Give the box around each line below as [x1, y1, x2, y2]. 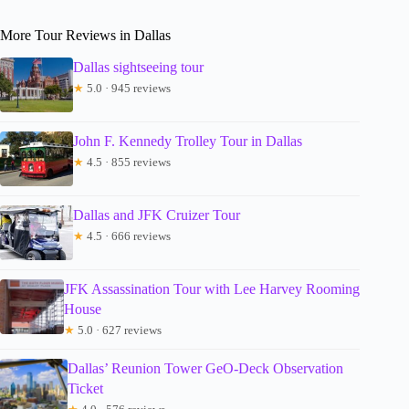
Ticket [68, 381, 104, 397]
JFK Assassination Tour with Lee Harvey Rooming [64, 281, 361, 298]
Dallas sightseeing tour [73, 59, 204, 76]
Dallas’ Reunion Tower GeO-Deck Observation [68, 361, 344, 377]
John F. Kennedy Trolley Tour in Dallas [73, 133, 302, 150]
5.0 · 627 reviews [75, 323, 163, 338]
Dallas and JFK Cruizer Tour [73, 207, 240, 224]
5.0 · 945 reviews [84, 81, 171, 96]
